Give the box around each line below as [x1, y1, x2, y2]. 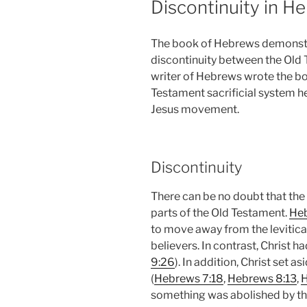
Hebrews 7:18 [154, 272, 223, 286]
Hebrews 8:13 [228, 272, 297, 286]
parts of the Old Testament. [151, 206, 289, 220]
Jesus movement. [151, 102, 239, 116]
